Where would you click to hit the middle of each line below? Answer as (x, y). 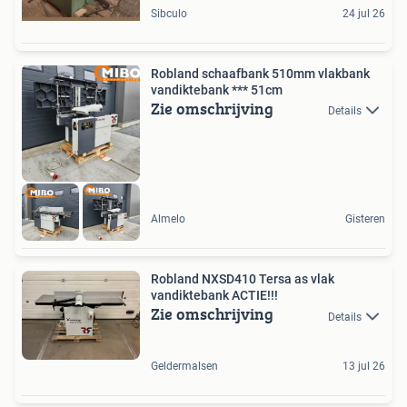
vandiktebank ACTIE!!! (214, 296)
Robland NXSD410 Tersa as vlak (243, 279)
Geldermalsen (184, 366)
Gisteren (365, 219)
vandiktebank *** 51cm (217, 89)
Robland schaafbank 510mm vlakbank (260, 73)
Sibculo (169, 13)
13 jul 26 (364, 366)
